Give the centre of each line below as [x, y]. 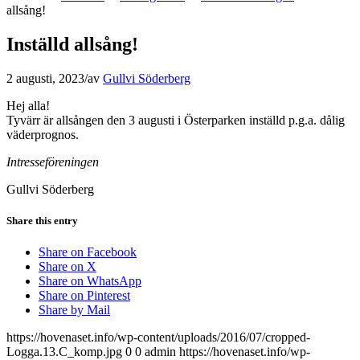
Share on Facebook [88, 252]
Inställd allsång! [72, 44]
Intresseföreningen [53, 162]
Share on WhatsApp [90, 281]
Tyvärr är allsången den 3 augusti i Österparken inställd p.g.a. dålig [176, 120]
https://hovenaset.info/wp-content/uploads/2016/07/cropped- [158, 337]
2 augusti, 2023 [45, 78]
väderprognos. [43, 134]
